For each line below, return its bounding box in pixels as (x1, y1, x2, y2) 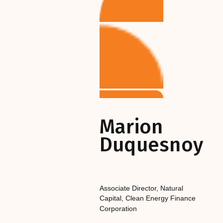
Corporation (99, 204, 137, 213)
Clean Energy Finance (125, 194, 196, 203)
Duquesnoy (99, 132, 203, 157)
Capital (99, 194, 121, 203)
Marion (99, 114, 163, 139)
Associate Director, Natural (99, 184, 183, 193)
